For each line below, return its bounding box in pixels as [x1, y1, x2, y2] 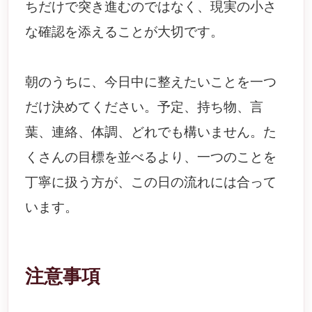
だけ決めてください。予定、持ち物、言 [25, 100, 264, 114]
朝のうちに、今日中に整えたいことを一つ [25, 75, 277, 89]
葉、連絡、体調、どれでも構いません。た [25, 125, 277, 139]
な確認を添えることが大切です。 [25, 24, 224, 39]
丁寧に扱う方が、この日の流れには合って [25, 175, 277, 189]
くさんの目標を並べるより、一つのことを [25, 150, 277, 164]
